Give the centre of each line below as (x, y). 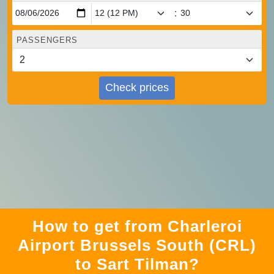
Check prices (137, 88)
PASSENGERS (47, 40)
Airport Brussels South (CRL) (137, 245)
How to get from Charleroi (137, 226)
